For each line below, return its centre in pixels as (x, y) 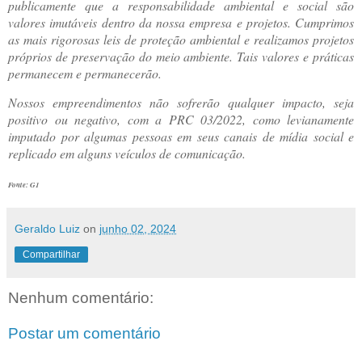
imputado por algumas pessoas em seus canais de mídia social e (181, 137)
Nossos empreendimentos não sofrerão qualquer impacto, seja (181, 103)
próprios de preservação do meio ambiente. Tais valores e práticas (181, 56)
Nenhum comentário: (81, 298)
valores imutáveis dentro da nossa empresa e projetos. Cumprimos (181, 22)
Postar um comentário (84, 333)
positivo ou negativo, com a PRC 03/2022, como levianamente (181, 120)
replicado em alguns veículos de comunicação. (129, 154)
